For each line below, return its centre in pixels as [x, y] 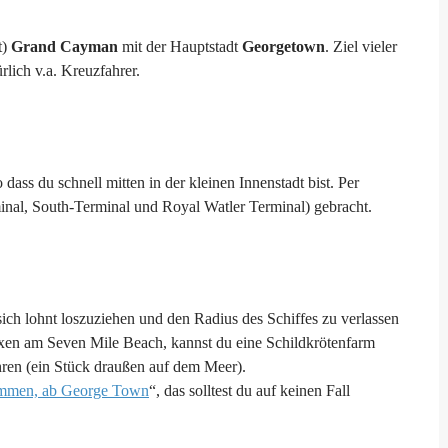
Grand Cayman [64, 47]
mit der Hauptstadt [180, 47]
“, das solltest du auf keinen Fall [249, 391]
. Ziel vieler [361, 47]
